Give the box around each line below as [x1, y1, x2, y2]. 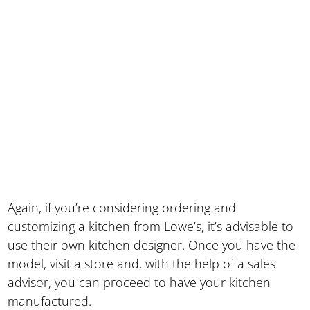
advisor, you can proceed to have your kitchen [8, 273, 271, 291]
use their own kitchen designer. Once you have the [8, 236, 296, 253]
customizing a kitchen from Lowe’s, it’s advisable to [8, 217, 294, 235]
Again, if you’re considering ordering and [8, 199, 237, 216]
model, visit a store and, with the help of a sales [8, 255, 276, 272]
